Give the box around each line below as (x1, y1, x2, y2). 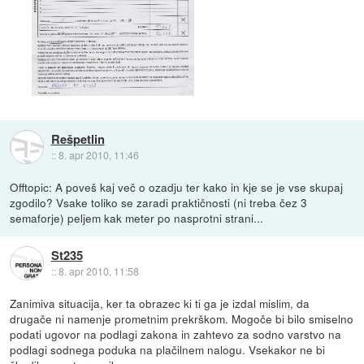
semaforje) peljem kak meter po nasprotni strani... (10, 210, 264, 227)
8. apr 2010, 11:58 (58, 263, 139, 278)
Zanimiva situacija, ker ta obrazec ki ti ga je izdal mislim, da (10, 295, 310, 312)
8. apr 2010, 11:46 (58, 147, 139, 162)
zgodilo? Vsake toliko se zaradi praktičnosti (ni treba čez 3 (10, 194, 308, 211)
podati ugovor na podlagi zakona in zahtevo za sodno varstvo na (10, 326, 342, 343)
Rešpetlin (50, 129, 105, 148)
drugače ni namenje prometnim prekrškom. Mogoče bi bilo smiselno (10, 310, 354, 327)
